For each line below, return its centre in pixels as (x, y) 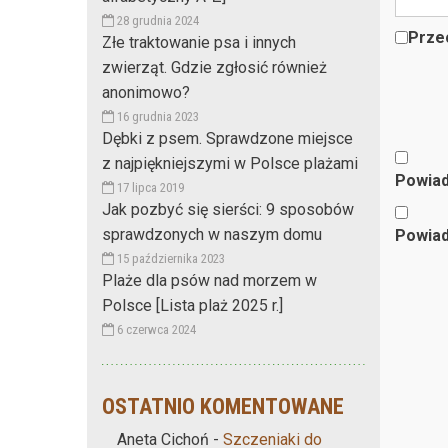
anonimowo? (146, 92)
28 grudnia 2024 (156, 20)
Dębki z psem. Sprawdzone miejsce (227, 138)
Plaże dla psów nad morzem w (209, 280)
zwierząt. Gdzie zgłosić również (214, 67)
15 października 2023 (169, 258)
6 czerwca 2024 (155, 329)
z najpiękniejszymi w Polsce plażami (230, 163)
